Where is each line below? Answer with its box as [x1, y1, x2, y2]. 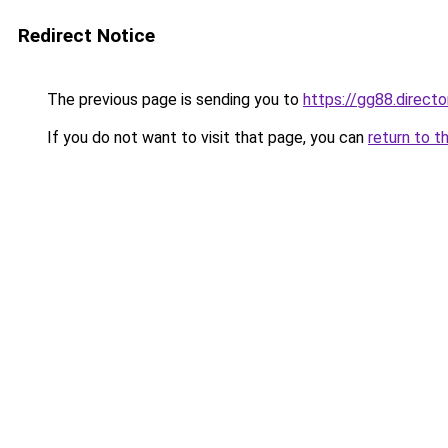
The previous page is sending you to [43, 90, 303, 109]
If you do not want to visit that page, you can [43, 128, 368, 147]
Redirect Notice [18, 24, 155, 47]
